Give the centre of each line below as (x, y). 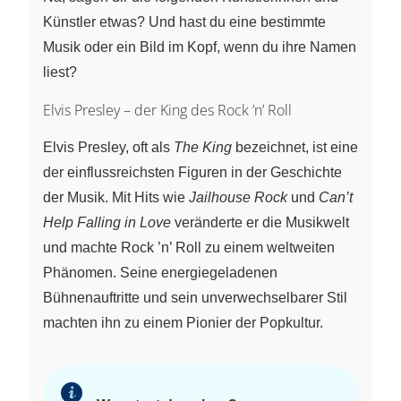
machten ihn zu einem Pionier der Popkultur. (183, 322)
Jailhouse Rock (238, 197)
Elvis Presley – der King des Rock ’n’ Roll (167, 110)
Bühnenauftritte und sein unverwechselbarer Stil (195, 297)
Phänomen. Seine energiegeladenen (160, 272)
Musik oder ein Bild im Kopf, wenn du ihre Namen (200, 47)
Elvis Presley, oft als (108, 147)
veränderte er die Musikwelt (260, 222)
